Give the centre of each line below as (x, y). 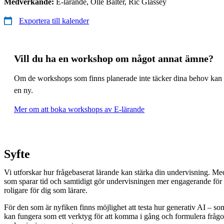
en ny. (24, 90)
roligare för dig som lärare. (47, 190)
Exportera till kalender (54, 20)
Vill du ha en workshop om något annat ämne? (114, 58)
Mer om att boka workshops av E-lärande (79, 109)
